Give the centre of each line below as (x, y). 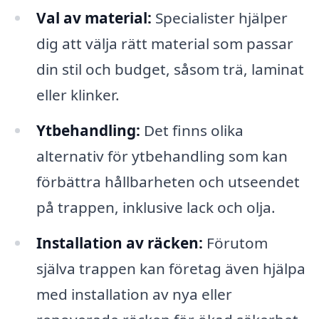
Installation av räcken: (119, 242)
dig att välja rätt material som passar (164, 44)
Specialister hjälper (219, 18)
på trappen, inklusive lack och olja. (156, 208)
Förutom (235, 242)
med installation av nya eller (134, 294)
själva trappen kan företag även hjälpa (171, 268)
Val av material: (94, 18)
